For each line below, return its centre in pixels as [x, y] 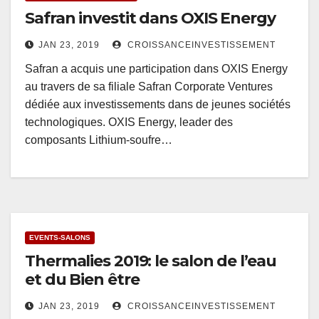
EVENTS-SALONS [60, 238]
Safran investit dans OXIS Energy [150, 19]
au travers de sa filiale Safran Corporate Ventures [149, 87]
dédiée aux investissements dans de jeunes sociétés [158, 105]
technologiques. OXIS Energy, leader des [129, 122]
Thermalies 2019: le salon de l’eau [151, 261]
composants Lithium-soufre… [99, 140]
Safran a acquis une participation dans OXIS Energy [156, 69]
